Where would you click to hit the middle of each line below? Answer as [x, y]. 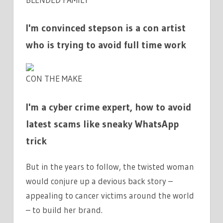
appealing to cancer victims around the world [110, 195]
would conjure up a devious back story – [99, 181]
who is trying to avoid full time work [106, 45]
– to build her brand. [64, 210]
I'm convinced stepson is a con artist [106, 28]
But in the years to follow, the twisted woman [110, 166]
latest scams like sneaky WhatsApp [102, 124]
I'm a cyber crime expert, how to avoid [109, 107]
